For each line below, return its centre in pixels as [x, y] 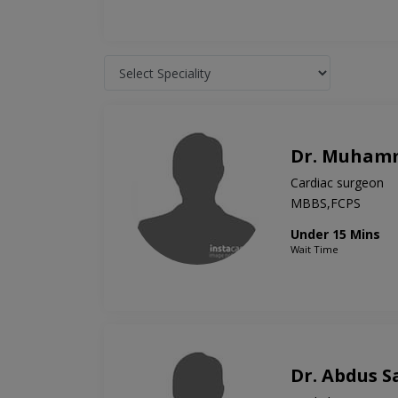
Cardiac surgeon [337, 183]
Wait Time [314, 250]
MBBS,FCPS [326, 203]
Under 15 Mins [335, 235]
